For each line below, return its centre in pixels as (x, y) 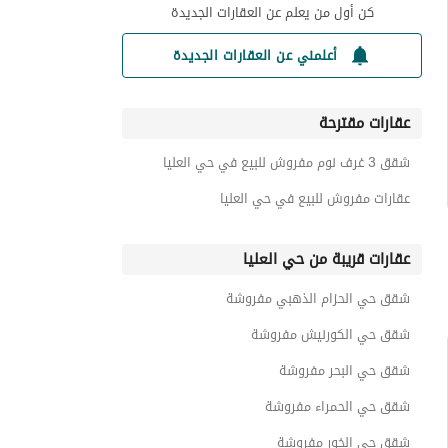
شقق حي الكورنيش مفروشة (330, 334)
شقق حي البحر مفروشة (344, 370)
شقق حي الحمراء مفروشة (337, 406)
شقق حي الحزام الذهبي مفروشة (318, 298)
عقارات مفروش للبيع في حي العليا (315, 198)
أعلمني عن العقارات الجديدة (255, 55)
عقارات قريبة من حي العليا (326, 259)
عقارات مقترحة (364, 123)
